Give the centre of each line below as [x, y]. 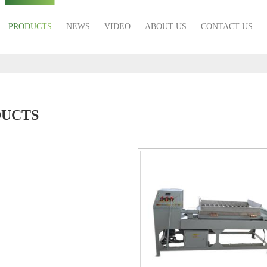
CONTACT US [226, 27]
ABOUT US [165, 27]
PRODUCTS [30, 27]
